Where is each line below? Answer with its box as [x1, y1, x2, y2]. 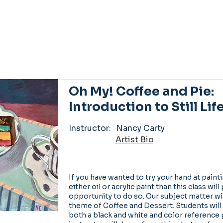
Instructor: [68, 123, 111, 133]
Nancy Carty [115, 123, 165, 133]
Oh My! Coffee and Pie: [68, 84, 214, 99]
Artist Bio [115, 134, 154, 145]
